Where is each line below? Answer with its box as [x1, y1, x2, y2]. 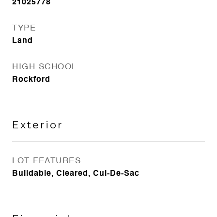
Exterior [12, 119, 63, 131]
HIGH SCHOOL [12, 63, 77, 71]
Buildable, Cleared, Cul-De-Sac [12, 170, 139, 178]
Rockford [12, 76, 50, 84]
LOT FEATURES [12, 157, 81, 165]
